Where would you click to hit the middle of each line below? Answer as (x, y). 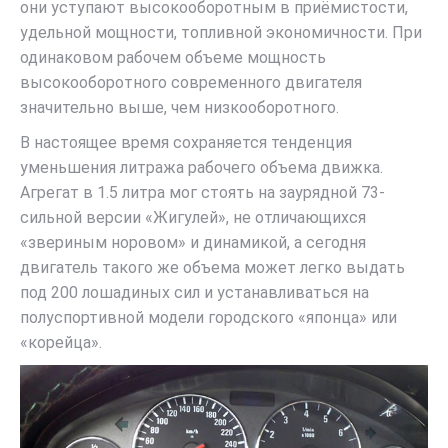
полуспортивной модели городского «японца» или (208, 317)
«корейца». (61, 342)
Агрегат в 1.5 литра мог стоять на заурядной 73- (202, 192)
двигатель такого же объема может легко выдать (212, 267)
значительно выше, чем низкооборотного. (179, 107)
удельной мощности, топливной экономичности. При (221, 32)
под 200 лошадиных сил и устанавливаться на (194, 292)
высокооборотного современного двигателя (191, 82)
